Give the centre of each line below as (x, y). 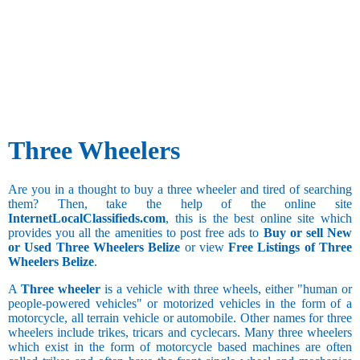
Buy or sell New (308, 233)
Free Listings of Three (290, 247)
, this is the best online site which (259, 219)
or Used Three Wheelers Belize (94, 247)
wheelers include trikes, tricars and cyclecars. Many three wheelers (180, 333)
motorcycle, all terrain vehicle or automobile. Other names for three (180, 318)
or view (205, 247)
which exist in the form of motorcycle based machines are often (180, 347)
